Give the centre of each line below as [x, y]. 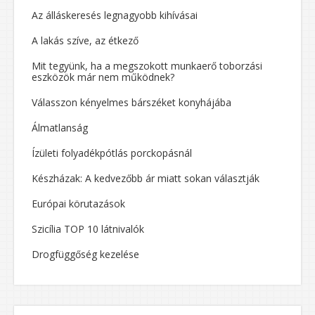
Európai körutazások [78, 204]
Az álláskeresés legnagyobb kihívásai [115, 15]
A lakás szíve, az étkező [85, 40]
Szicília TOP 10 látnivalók [88, 229]
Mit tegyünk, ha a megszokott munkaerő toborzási [147, 66]
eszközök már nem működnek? [103, 77]
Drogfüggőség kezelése [85, 254]
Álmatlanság [60, 128]
